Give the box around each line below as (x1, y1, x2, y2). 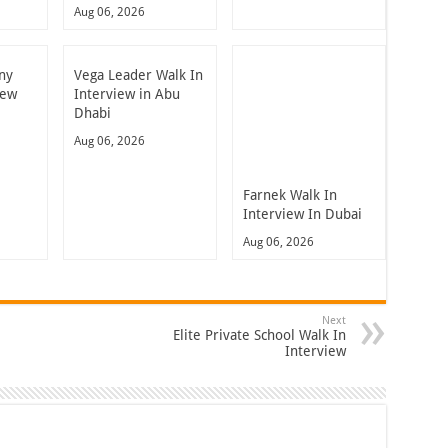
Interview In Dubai (242, 205, 362, 222)
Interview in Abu (74, 85, 180, 102)
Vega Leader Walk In (74, 66, 203, 83)
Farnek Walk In (242, 186, 337, 203)
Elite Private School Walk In (172, 326, 346, 343)
